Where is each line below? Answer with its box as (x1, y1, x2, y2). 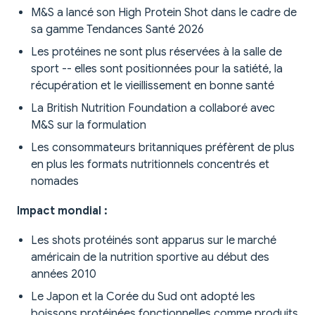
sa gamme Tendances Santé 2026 (31, 22, 204, 37)
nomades (31, 174, 79, 189)
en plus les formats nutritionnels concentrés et (31, 157, 269, 172)
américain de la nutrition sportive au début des (31, 250, 269, 265)
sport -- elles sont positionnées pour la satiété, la (31, 62, 283, 77)
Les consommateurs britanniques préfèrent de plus (31, 141, 295, 155)
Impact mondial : (17, 204, 108, 219)
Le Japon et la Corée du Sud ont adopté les (31, 290, 255, 304)
